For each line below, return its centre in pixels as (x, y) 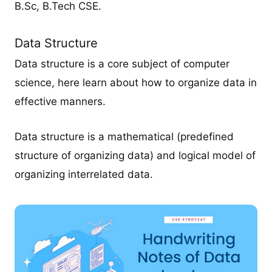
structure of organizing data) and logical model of (135, 156)
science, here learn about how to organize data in (136, 83)
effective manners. (60, 102)
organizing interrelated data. (84, 175)
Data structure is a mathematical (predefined (124, 137)
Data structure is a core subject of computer (122, 64)
